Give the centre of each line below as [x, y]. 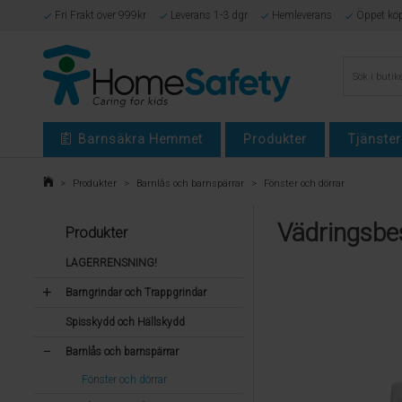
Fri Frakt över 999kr [100, 15]
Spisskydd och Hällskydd [125, 322]
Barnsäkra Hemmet [140, 139]
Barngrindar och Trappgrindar [135, 293]
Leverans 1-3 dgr [209, 15]
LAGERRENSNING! [111, 263]
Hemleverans [301, 15]
